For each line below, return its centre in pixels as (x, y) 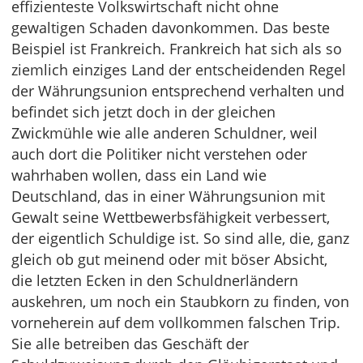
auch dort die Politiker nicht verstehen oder (159, 154)
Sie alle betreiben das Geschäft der (130, 344)
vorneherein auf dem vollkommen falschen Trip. (176, 322)
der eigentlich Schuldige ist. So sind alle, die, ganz (180, 238)
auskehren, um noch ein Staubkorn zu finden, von (180, 301)
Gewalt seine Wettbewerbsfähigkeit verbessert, (171, 217)
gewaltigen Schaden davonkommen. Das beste (171, 28)
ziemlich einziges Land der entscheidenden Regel (179, 70)
